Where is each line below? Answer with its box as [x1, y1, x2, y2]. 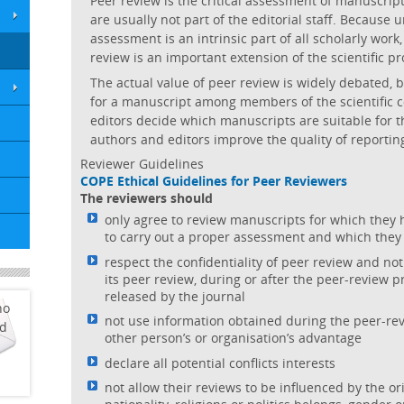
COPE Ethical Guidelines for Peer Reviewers [80, 171, 348, 189]
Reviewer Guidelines [80, 154, 205, 172]
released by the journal [104, 287, 245, 305]
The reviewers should [80, 188, 214, 207]
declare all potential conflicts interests [104, 353, 335, 372]
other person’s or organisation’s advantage [104, 329, 362, 347]
